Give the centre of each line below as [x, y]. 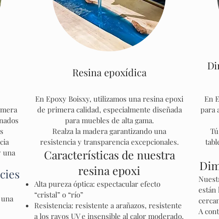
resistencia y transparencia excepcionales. [109, 142]
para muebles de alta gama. [109, 120]
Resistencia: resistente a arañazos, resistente [108, 205]
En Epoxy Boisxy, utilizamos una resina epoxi [109, 99]
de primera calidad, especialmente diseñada [109, 109]
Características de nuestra [109, 155]
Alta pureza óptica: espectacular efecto [97, 184]
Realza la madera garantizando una [109, 131]
